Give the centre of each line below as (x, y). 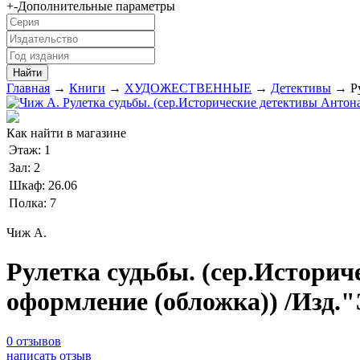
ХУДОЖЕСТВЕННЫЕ (188, 88)
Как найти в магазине (66, 133)
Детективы (301, 88)
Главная (28, 88)
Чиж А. (27, 233)
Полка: (29, 203)
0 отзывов (34, 341)
